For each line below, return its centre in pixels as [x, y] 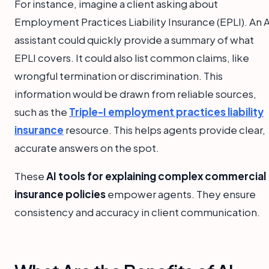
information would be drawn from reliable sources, [135, 94]
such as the [42, 112]
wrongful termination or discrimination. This [119, 76]
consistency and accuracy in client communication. [137, 212]
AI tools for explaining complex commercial [156, 176]
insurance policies [60, 194]
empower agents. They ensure [181, 194]
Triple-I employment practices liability [166, 112]
